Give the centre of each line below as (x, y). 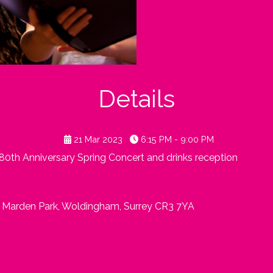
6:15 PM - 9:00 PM (176, 139)
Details (136, 98)
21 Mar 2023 (98, 139)
